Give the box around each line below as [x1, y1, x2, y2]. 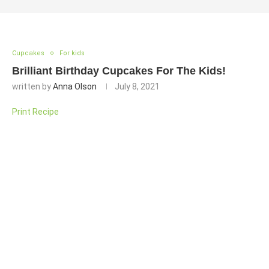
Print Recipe [12, 107, 59, 116]
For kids [59, 49, 85, 57]
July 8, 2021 [115, 82, 160, 91]
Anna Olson [53, 82, 97, 91]
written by [12, 82, 53, 91]
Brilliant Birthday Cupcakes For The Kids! [12, 65, 226, 77]
